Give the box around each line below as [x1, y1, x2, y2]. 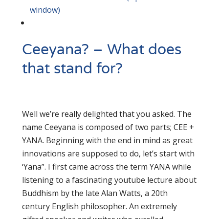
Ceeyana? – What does [22, 41, 181, 59]
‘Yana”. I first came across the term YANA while [22, 161, 191, 172]
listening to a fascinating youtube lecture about [22, 175, 197, 185]
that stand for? [22, 60, 123, 78]
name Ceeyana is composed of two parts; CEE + [22, 122, 194, 132]
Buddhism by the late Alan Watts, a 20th [22, 188, 168, 198]
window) [29, 4, 60, 15]
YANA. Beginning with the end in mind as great [22, 135, 193, 146]
